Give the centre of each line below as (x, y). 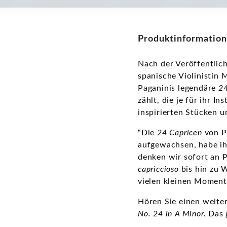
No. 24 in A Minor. (173, 214)
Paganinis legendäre (178, 88)
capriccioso (158, 169)
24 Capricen (180, 133)
